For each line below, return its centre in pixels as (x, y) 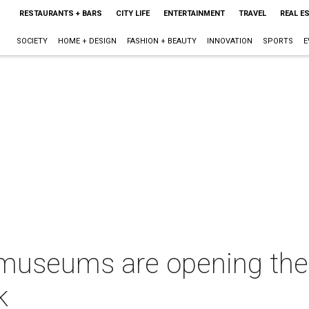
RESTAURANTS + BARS (60, 13)
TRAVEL (252, 13)
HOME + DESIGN (87, 41)
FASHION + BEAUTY (161, 41)
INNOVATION (229, 41)
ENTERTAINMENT (194, 13)
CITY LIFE (132, 13)
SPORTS (278, 41)
